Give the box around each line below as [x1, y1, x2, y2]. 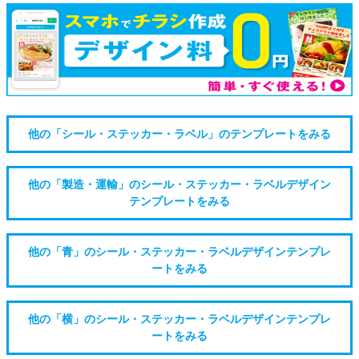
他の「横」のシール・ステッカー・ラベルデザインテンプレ [28, 313, 331, 325]
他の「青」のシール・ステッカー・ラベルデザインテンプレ [28, 245, 331, 258]
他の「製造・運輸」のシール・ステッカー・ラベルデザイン [28, 178, 331, 191]
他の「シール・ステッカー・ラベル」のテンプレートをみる [28, 127, 331, 140]
